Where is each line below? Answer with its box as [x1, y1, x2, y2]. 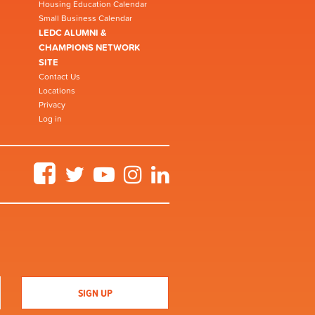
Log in [39, 112, 62, 125]
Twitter [83, 160, 110, 174]
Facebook [54, 160, 92, 174]
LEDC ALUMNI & [39, 25, 106, 39]
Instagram [141, 160, 179, 174]
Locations [39, 84, 75, 97]
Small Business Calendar [39, 11, 132, 25]
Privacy [39, 98, 65, 111]
